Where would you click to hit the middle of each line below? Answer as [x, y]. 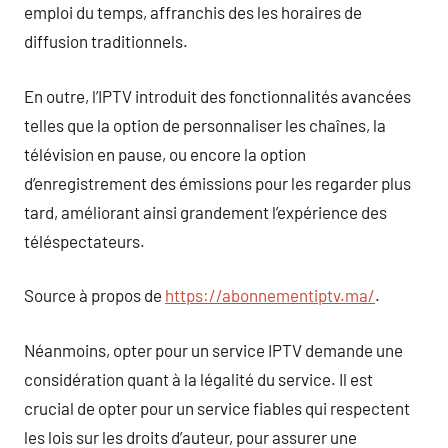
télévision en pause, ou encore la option [165, 153]
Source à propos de [94, 295]
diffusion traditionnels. [106, 41]
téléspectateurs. [84, 240]
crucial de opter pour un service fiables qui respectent [217, 407]
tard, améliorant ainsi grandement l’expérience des [205, 211]
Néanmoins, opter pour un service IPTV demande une [213, 349]
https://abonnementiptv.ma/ [270, 295]
